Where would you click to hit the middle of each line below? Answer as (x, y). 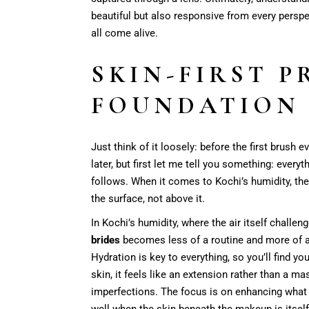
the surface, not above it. (149, 198)
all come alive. (124, 33)
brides (106, 240)
